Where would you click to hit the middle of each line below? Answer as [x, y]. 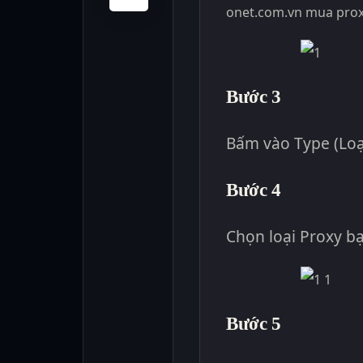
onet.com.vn [266, 12]
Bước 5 [254, 323]
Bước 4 [254, 189]
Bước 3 [254, 96]
